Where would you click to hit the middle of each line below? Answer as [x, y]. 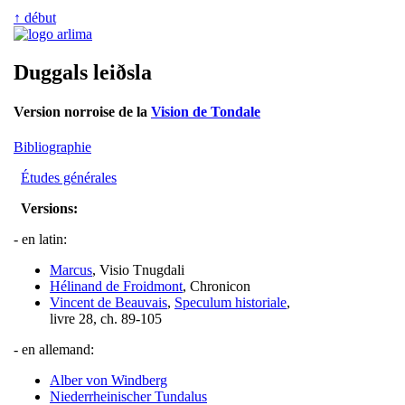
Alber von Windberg [108, 381]
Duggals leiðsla [83, 72]
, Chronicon [217, 287]
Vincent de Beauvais [108, 303]
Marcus [71, 270]
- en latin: [40, 240]
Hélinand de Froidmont [116, 287]
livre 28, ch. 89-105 [106, 319]
